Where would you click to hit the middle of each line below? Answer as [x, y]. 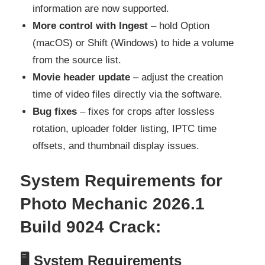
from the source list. [77, 60]
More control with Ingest [91, 25]
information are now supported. [101, 8]
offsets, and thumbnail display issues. [116, 146]
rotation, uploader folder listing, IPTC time [125, 128]
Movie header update [82, 77]
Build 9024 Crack [88, 227]
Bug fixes [55, 111]
